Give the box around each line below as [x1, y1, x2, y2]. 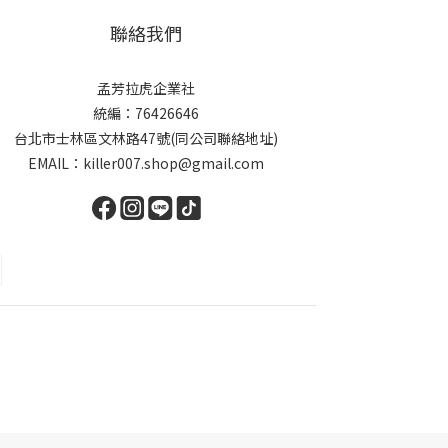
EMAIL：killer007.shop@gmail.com [28, 153, 264, 174]
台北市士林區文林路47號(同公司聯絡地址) [14, 128, 278, 149]
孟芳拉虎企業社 [97, 78, 195, 99]
